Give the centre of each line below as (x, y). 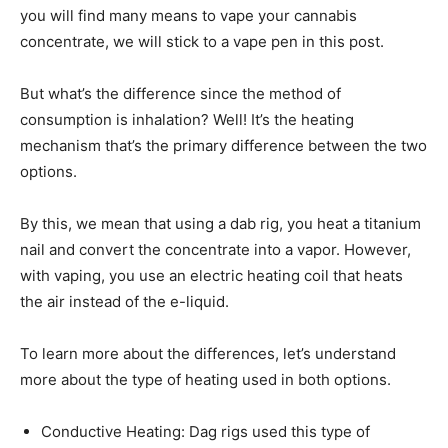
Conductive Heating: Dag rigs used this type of (205, 432)
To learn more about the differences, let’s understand (208, 354)
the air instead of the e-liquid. (124, 302)
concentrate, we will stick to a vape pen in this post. (202, 42)
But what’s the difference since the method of (180, 94)
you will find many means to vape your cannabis (188, 16)
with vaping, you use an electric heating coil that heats (211, 276)
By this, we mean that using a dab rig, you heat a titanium (220, 224)
